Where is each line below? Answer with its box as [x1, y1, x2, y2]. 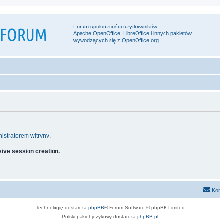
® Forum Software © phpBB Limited [104, 205, 185, 210]
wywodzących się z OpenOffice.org [73, 37, 159, 43]
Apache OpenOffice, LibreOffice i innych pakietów [73, 30, 192, 36]
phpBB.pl [137, 214, 158, 219]
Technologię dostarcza [35, 205, 88, 210]
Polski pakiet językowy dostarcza [62, 214, 137, 219]
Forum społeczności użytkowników [73, 24, 157, 29]
